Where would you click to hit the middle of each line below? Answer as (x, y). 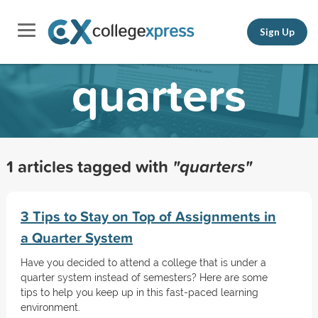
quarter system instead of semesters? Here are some (144, 278)
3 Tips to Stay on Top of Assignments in (148, 216)
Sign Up (277, 32)
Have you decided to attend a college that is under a (143, 263)
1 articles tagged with (89, 166)
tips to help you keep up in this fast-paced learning (139, 292)
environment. (50, 307)
